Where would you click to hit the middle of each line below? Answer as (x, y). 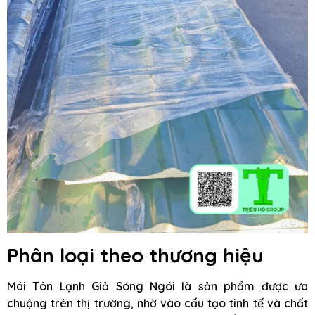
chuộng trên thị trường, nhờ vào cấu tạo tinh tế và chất (157, 303)
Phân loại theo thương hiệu (135, 255)
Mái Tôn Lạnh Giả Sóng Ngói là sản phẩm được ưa (157, 286)
